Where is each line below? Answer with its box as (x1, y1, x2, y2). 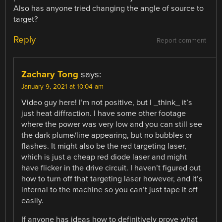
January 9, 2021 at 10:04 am (21, 83, 104, 91)
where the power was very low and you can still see (21, 119, 203, 130)
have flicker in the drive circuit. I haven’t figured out (21, 163, 201, 173)
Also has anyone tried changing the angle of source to (13, 3, 204, 13)
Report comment (156, 37, 206, 45)
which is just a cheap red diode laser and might (21, 152, 187, 163)
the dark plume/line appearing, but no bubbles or (21, 130, 193, 141)
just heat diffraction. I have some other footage (21, 109, 186, 119)
